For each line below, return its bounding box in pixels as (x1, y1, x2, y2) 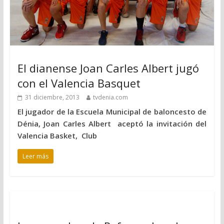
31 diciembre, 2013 (24, 92, 79, 101)
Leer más (22, 151, 48, 160)
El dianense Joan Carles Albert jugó (17, 60, 199, 75)
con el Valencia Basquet (17, 75, 140, 90)
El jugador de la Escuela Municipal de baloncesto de (17, 106, 207, 116)
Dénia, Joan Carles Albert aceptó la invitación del (17, 118, 207, 128)
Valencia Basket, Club (17, 130, 97, 140)
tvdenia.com (92, 92, 128, 101)
